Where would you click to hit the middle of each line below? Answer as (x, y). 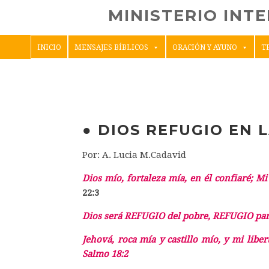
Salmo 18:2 (105, 254)
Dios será (103, 216)
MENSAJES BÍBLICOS (111, 47)
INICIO (49, 47)
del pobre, (189, 216)
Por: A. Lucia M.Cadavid (134, 155)
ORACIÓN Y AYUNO (204, 47)
